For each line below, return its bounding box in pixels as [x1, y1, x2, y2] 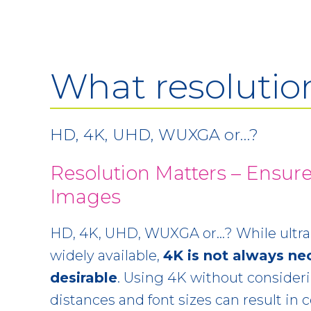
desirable [50, 269, 117, 286]
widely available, [50, 246, 163, 264]
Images [50, 184, 121, 208]
